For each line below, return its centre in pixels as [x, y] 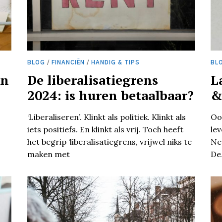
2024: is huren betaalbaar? [110, 95]
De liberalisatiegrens [92, 80]
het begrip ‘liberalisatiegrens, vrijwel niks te [109, 141]
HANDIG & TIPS [115, 63]
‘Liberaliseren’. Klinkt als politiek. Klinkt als [106, 117]
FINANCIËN [68, 63]
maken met [48, 154]
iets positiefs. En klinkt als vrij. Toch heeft [105, 129]
